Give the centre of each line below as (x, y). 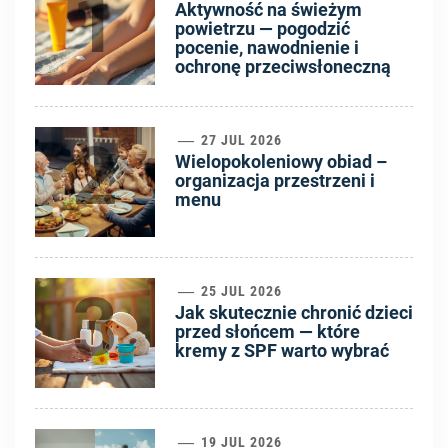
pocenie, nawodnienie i (267, 48)
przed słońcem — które (267, 332)
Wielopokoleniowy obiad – (281, 162)
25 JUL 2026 (240, 291)
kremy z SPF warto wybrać (282, 351)
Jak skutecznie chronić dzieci (294, 313)
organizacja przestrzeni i (275, 181)
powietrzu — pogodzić (262, 29)
